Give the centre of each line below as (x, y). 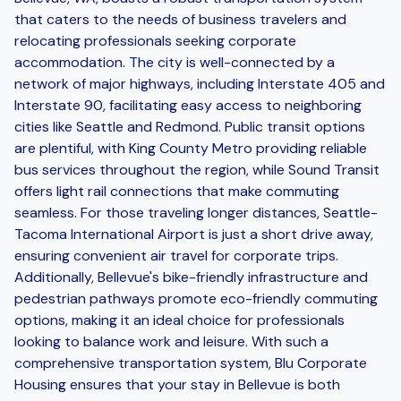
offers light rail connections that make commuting (177, 191)
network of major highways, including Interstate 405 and (200, 83)
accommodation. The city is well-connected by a (175, 62)
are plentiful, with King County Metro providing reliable (191, 148)
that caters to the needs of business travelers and (180, 19)
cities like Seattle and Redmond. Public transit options (190, 126)
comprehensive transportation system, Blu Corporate (191, 363)
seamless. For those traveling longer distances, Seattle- (196, 212)
